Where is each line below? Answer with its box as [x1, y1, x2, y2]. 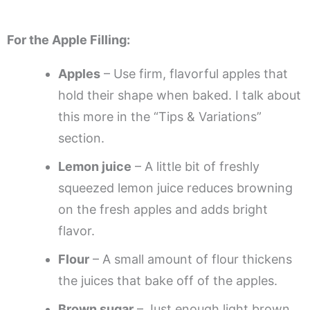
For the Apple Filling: [7, 32, 130, 47]
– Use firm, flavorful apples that [100, 66, 288, 81]
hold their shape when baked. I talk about [58, 87, 301, 102]
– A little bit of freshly [131, 158, 259, 174]
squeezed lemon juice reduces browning [58, 180, 293, 195]
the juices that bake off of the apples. [58, 273, 277, 288]
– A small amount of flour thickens [89, 251, 292, 266]
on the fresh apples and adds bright [58, 201, 268, 217]
